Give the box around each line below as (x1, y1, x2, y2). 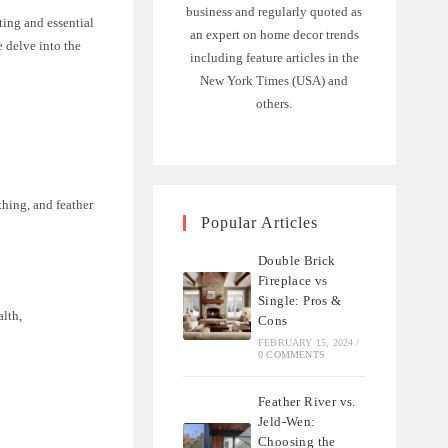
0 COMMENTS (258, 348, 326, 360)
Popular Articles (200, 213, 318, 231)
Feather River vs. (258, 393, 356, 409)
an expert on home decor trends (189, 26, 359, 42)
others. (256, 95, 293, 111)
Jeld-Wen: (258, 413, 316, 429)
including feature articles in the (189, 49, 359, 65)
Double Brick (258, 252, 336, 268)
